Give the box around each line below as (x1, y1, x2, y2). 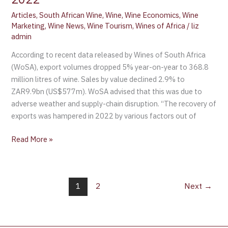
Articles (11, 10, 37, 20)
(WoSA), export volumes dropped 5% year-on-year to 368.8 (11, 62, 209, 72)
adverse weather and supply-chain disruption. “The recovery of (11, 99, 217, 109)
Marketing (11, 20, 45, 31)
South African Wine (39, 10, 103, 20)
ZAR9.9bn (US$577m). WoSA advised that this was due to (11, 87, 203, 97)
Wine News (48, 20, 84, 31)
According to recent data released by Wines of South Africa (11, 50, 206, 60)
